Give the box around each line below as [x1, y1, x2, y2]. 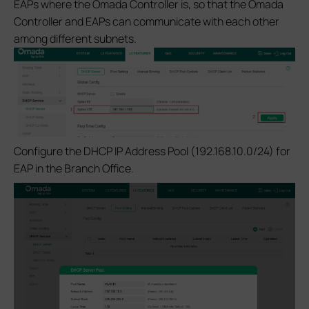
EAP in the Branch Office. [14, 161, 134, 177]
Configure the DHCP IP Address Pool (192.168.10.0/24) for [14, 143, 290, 159]
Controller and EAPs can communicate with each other [14, 13, 279, 29]
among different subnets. [14, 30, 137, 46]
